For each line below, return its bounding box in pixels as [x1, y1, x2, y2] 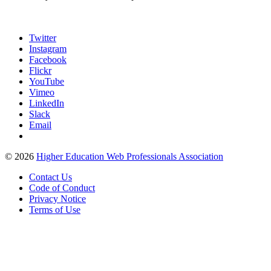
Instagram [29, 43, 67, 54]
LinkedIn [29, 97, 64, 108]
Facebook [29, 54, 67, 65]
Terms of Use [29, 204, 80, 215]
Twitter [29, 32, 56, 43]
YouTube [29, 76, 64, 87]
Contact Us [29, 171, 72, 182]
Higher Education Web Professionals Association [36, 151, 223, 162]
